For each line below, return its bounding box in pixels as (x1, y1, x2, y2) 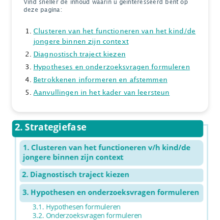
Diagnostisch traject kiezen (33, 51, 126, 57)
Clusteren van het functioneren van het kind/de (33, 28, 196, 34)
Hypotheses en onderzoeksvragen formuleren (33, 64, 190, 70)
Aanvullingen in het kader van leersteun (33, 89, 170, 96)
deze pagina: (24, 7, 62, 13)
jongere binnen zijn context (33, 38, 129, 45)
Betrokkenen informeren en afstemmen (33, 77, 167, 83)
